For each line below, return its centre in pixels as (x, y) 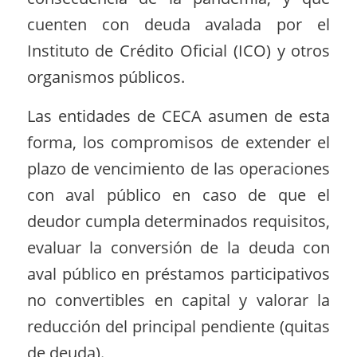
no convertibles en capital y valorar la (178, 300)
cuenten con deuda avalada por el (178, 24)
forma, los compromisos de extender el (178, 143)
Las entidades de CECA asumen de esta (178, 116)
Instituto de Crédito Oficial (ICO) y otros (178, 50)
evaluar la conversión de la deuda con (178, 248)
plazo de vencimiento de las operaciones (178, 169)
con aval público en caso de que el (178, 195)
